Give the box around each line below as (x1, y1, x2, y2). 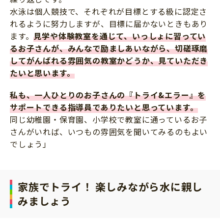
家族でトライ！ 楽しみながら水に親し (18, 179, 203, 194)
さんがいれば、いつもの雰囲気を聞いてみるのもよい (10, 126, 208, 138)
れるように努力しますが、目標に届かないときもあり (10, 18, 208, 30)
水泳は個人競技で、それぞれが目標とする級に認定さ (10, 5, 208, 18)
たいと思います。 (10, 67, 75, 79)
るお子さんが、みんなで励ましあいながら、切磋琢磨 (10, 42, 208, 55)
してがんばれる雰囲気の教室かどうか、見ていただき (10, 55, 208, 67)
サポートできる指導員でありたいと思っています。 (10, 101, 198, 113)
